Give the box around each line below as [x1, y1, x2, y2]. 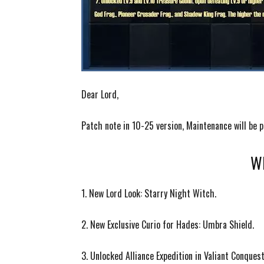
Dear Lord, [81, 87, 118, 101]
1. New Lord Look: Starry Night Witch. [81, 186, 216, 200]
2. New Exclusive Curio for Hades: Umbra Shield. [81, 217, 254, 232]
